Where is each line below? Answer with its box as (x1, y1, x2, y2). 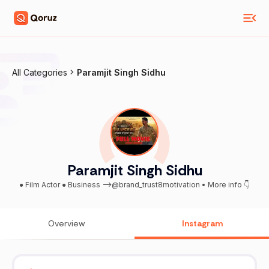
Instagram (182, 218, 223, 229)
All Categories (12, 67, 67, 77)
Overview (48, 218, 85, 229)
